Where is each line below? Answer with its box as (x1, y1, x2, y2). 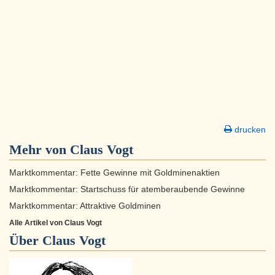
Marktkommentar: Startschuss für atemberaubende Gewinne (9, 185, 245, 195)
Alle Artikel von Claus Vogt (9, 219, 102, 228)
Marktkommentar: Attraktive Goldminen (9, 201, 161, 211)
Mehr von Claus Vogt (9, 142, 133, 158)
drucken (232, 125, 266, 135)
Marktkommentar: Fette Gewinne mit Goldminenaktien (9, 168, 220, 178)
